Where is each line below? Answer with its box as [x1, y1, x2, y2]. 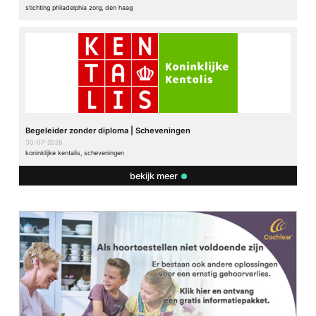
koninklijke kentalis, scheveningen [25, 148, 124, 157]
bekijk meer [129, 170, 178, 181]
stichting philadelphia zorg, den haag [25, 4, 133, 12]
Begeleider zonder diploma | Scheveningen [25, 125, 190, 135]
